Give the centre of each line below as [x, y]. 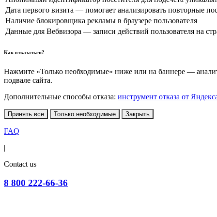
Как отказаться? [24, 53]
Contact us [20, 164]
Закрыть [138, 114]
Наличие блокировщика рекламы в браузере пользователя [101, 21]
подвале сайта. [28, 80]
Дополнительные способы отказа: [61, 97]
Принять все [26, 114]
